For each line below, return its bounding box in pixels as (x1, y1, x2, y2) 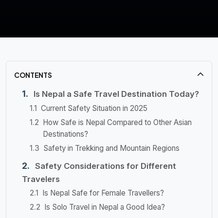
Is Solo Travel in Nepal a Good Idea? (44, 202, 165, 212)
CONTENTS (14, 71, 52, 80)
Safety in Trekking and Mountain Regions (43, 144, 180, 153)
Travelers (22, 174, 60, 184)
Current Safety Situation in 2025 (41, 104, 147, 113)
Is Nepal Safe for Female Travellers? (42, 188, 164, 198)
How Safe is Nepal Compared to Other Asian (43, 118, 192, 127)
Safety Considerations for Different (35, 161, 176, 171)
